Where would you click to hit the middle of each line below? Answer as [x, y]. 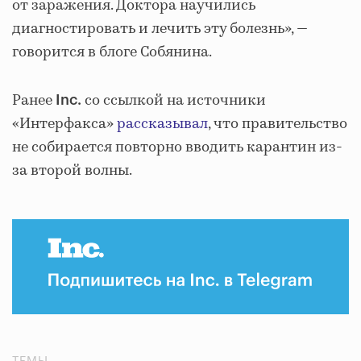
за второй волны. [72, 171]
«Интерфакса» [64, 124]
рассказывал [162, 124]
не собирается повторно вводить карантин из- [177, 147]
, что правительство [278, 124]
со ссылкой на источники [174, 101]
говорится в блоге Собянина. [112, 52]
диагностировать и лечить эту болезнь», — [160, 29]
